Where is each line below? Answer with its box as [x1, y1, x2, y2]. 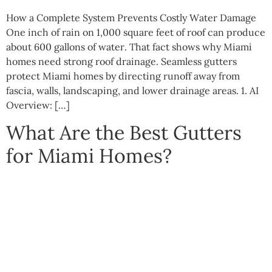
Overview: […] [6, 99, 70, 112]
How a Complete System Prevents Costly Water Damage [6, 12, 256, 24]
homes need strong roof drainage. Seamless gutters [6, 55, 237, 68]
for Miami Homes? [6, 143, 172, 168]
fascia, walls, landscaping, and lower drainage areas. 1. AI [6, 84, 259, 97]
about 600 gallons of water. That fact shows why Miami [6, 41, 252, 53]
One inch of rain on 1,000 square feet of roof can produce [6, 26, 265, 39]
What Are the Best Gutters [6, 120, 242, 145]
